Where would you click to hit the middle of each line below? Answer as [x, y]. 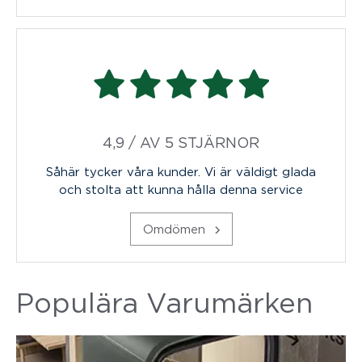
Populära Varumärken [164, 302]
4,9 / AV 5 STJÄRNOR [181, 142]
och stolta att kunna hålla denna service [181, 189]
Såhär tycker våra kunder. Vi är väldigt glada [181, 171]
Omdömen [176, 228]
